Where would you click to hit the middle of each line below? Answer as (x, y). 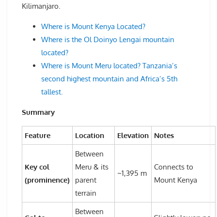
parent (86, 180)
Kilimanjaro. (41, 6)
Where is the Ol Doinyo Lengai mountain (108, 40)
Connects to (174, 167)
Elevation (133, 136)
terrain (86, 193)
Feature (38, 136)
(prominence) (47, 180)
